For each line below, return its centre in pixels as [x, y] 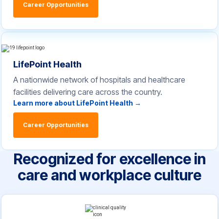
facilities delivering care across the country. [88, 92]
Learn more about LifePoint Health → [77, 103]
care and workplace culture [109, 175]
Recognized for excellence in [109, 159]
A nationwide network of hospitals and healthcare [99, 80]
